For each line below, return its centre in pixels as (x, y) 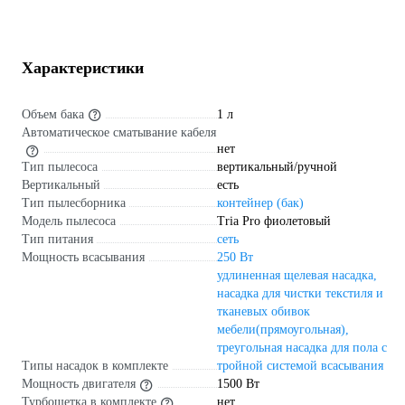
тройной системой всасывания (300, 366)
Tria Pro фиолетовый (274, 221)
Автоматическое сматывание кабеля (119, 132)
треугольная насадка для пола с (302, 348)
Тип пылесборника (74, 203)
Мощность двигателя (79, 384)
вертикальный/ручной (277, 167)
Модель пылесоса (69, 221)
